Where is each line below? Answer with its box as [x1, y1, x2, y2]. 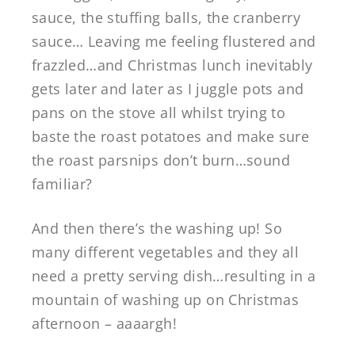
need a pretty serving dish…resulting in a [32, 265, 316, 285]
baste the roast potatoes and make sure [32, 126, 310, 146]
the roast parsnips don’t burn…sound [32, 150, 290, 170]
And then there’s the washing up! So [32, 218, 282, 238]
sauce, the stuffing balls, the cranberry [32, 7, 300, 27]
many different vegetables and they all [32, 242, 300, 261]
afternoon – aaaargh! [32, 313, 177, 333]
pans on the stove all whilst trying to [32, 102, 286, 122]
